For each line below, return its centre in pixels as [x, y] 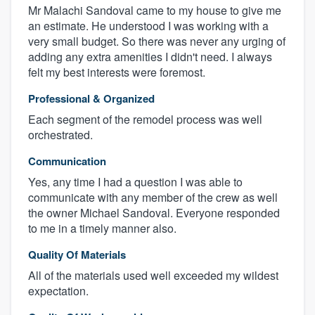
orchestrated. [60, 134]
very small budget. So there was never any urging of [157, 41]
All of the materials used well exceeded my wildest [153, 275]
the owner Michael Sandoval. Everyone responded [154, 212]
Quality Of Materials [77, 254]
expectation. [58, 290]
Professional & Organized [91, 98]
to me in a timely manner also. [102, 228]
